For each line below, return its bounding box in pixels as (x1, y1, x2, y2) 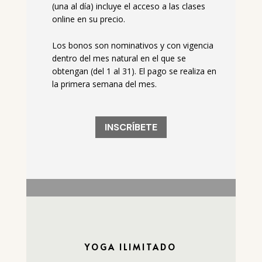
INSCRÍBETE (104, 121, 157, 134)
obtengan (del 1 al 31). (51, 65, 139, 77)
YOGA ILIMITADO (85, 241, 177, 253)
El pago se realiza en (138, 65, 216, 77)
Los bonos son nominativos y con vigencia (51, 39, 213, 51)
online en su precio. (51, 13, 125, 25)
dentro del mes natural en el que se (51, 52, 186, 64)
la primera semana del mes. (51, 78, 159, 89)
